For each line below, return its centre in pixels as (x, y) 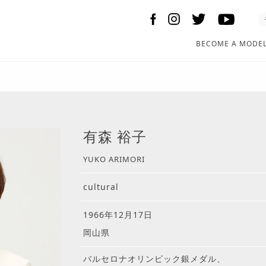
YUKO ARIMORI (114, 159)
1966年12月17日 (118, 215)
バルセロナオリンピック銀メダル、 (154, 259)
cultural (101, 187)
